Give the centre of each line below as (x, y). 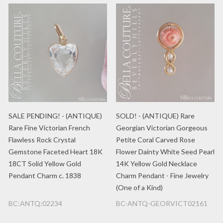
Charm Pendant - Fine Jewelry (162, 175)
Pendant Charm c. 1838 (45, 175)
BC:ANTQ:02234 (35, 203)
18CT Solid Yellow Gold (45, 164)
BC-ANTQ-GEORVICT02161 (162, 203)
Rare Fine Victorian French (49, 128)
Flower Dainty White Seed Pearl (165, 152)
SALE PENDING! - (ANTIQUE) (55, 116)
